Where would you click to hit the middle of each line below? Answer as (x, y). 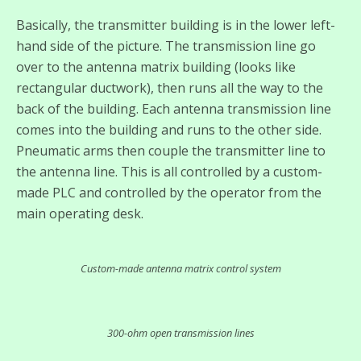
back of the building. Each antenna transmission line (174, 109)
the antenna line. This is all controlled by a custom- (169, 172)
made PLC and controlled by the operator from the (169, 193)
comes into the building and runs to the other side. (169, 130)
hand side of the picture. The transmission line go (166, 46)
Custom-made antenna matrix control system (180, 269)
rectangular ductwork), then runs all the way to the (170, 88)
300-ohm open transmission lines (180, 333)
